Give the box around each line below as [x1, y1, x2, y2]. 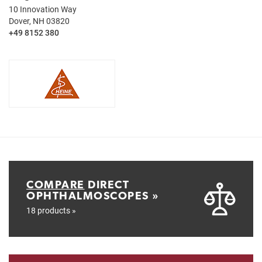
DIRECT [84, 178, 129, 191]
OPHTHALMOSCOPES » [26, 189, 160, 202]
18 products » [26, 205, 76, 216]
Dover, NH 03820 [9, 15, 70, 26]
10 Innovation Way [9, 4, 77, 15]
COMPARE [26, 178, 85, 191]
